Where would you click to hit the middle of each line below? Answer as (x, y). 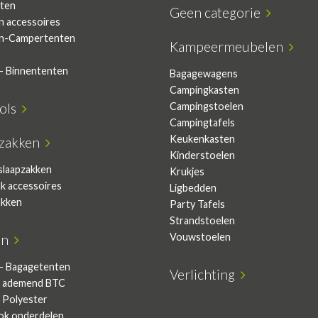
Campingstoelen (207, 106)
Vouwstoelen (200, 237)
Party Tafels (197, 204)
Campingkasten (204, 90)
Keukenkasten (202, 139)
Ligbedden (193, 188)
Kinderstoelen (202, 155)
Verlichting (205, 274)
